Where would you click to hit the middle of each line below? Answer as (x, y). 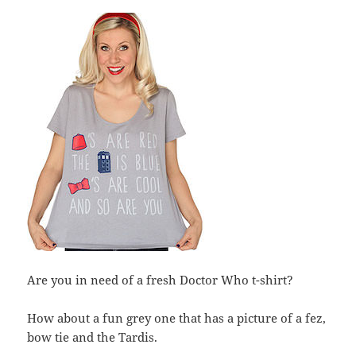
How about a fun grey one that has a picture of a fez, (177, 317)
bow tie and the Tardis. (93, 337)
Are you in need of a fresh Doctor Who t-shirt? (161, 279)
